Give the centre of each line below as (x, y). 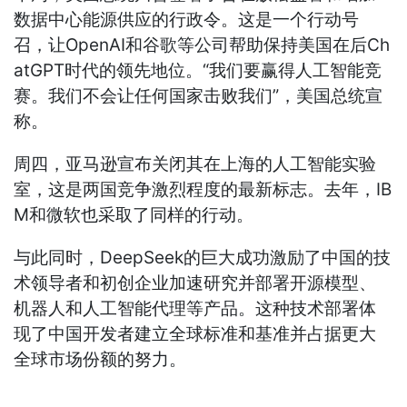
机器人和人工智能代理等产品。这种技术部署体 (195, 309)
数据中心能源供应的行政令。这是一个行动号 (187, 20)
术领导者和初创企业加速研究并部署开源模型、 (195, 283)
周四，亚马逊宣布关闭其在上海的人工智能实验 (195, 164)
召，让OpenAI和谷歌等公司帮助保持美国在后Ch (202, 45)
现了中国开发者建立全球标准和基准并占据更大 (195, 334)
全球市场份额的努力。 (100, 360)
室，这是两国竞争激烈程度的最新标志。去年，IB (203, 190)
